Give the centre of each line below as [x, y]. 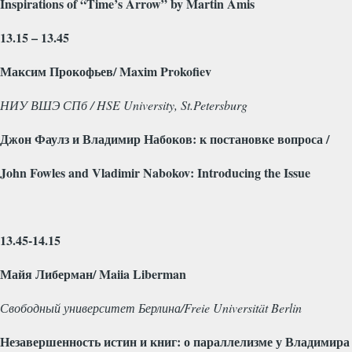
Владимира [317, 341]
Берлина [159, 307]
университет [99, 307]
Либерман [64, 273]
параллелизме [233, 341]
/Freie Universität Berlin [241, 307]
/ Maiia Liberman [139, 273]
